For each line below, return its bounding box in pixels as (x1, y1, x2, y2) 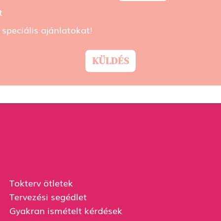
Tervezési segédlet (9, 189, 87, 203)
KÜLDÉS (92, 54, 129, 68)
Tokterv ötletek (9, 176, 73, 189)
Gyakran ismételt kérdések (9, 204, 122, 217)
